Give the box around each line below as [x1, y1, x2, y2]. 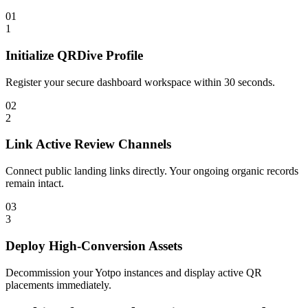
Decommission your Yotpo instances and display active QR [5, 266, 262, 278]
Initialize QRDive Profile [5, 47, 143, 63]
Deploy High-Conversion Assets [5, 238, 182, 253]
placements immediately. [5, 278, 111, 291]
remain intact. [5, 177, 64, 190]
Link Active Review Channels [5, 137, 171, 152]
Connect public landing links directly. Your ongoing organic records [5, 165, 298, 177]
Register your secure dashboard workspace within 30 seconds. [5, 76, 275, 88]
